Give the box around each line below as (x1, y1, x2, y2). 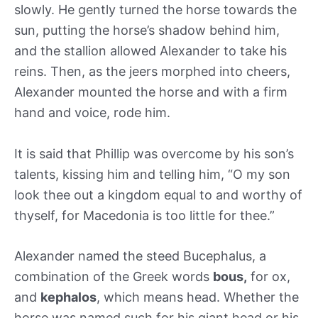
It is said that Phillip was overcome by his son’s (14, 146, 294, 161)
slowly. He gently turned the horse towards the (14, 1, 297, 17)
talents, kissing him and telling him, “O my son (14, 166, 290, 182)
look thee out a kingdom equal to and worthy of (14, 187, 302, 202)
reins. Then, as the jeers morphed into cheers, (14, 63, 290, 79)
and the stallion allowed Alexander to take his (14, 43, 287, 58)
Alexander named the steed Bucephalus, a (14, 248, 266, 264)
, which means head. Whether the (97, 290, 299, 305)
